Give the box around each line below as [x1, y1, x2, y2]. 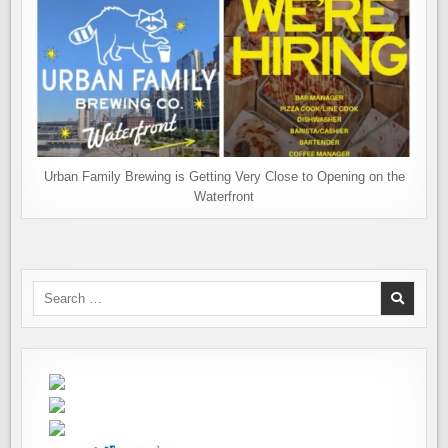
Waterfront [194, 188, 254, 204]
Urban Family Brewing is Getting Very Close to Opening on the [43, 168, 405, 184]
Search [32, 281, 74, 297]
